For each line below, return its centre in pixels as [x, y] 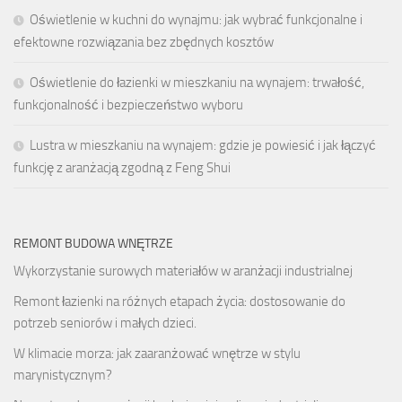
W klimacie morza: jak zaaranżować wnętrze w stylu [157, 354]
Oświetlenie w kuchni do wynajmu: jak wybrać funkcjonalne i [196, 20]
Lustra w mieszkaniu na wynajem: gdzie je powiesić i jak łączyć [203, 146]
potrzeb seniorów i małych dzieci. [105, 323]
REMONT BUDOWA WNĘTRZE [93, 244]
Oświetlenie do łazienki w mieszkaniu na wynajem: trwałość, [197, 83]
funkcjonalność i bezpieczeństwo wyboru [128, 105]
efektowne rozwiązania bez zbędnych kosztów [144, 43]
